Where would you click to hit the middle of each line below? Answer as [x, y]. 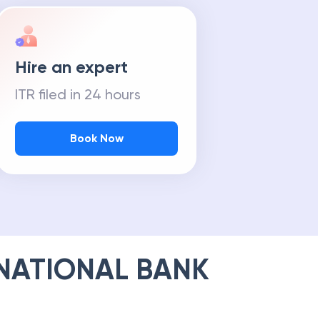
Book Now [96, 138]
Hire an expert [71, 67]
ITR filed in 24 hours [78, 94]
